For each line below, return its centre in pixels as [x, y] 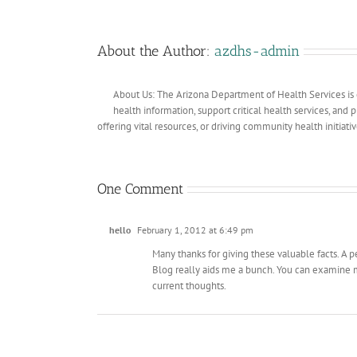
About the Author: [156, 51]
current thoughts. [189, 285]
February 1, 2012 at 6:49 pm [194, 229]
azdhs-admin [257, 51]
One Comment [140, 188]
